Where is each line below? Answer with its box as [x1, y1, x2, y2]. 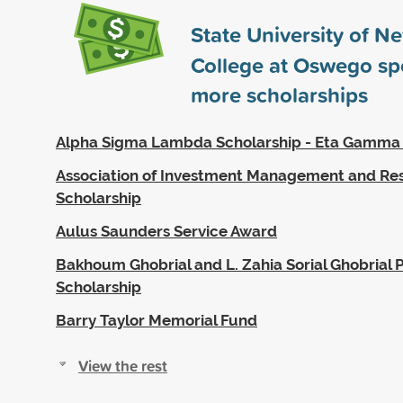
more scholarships [191, 78, 368, 110]
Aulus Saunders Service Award [56, 221, 277, 240]
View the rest [78, 354, 167, 377]
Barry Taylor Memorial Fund [56, 310, 257, 329]
